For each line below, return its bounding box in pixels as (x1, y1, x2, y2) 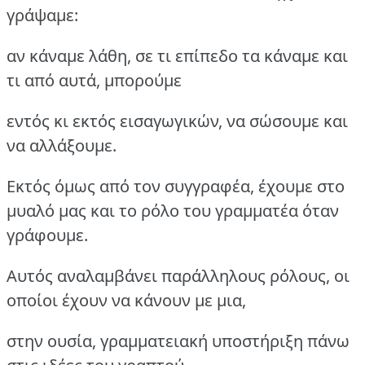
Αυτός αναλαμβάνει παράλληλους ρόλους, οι (7, 265, 350, 288)
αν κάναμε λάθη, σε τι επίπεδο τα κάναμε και (7, 45, 348, 68)
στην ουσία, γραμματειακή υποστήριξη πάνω (7, 330, 350, 353)
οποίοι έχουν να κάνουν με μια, (7, 289, 246, 312)
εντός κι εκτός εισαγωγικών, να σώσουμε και (7, 110, 348, 133)
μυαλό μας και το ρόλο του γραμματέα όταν (7, 200, 339, 222)
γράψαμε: (7, 4, 78, 27)
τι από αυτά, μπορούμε (7, 69, 182, 92)
